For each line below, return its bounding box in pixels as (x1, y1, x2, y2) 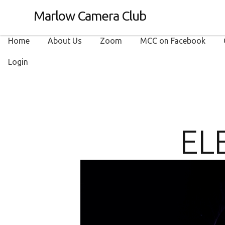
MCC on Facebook (140, 36, 205, 45)
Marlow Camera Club (34, 9, 147, 23)
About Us (48, 36, 82, 45)
